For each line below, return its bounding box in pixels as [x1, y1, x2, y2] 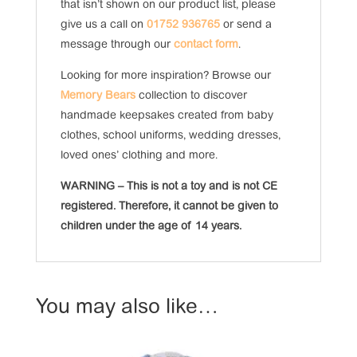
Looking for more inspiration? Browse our [60, 70, 271, 82]
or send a [219, 19, 272, 31]
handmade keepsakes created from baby [60, 110, 273, 122]
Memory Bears [60, 90, 135, 102]
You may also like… [35, 297, 218, 319]
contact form [173, 39, 238, 51]
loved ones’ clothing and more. [60, 150, 218, 162]
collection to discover [135, 90, 247, 102]
